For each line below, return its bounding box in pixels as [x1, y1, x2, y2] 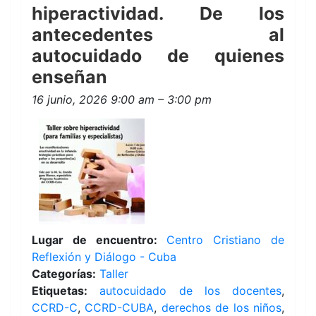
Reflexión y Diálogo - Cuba [32, 250, 176, 264]
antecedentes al [32, 24, 284, 45]
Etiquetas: [32, 284, 87, 298]
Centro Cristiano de [166, 233, 285, 247]
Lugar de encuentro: [32, 233, 157, 247]
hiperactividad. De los [32, 3, 284, 24]
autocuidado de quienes [32, 45, 284, 66]
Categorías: [32, 267, 96, 281]
